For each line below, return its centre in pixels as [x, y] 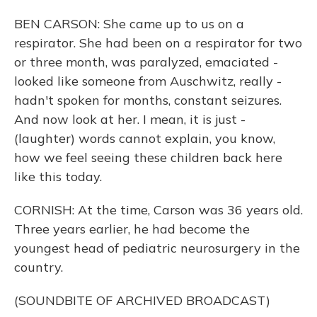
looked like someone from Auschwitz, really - [148, 81]
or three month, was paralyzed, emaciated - [146, 62]
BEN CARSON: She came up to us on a [129, 24]
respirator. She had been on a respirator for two [158, 43]
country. [39, 267]
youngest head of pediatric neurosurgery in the [157, 248]
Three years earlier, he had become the [132, 229]
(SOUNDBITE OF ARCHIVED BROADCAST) [142, 300]
